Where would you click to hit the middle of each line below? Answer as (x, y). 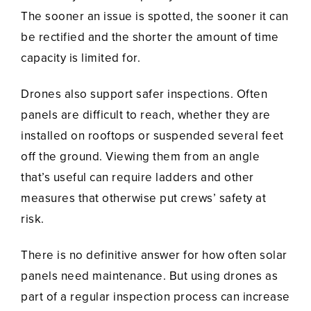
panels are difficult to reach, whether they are (146, 115)
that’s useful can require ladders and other (137, 178)
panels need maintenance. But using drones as (149, 276)
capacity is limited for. (81, 58)
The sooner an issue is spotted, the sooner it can (155, 17)
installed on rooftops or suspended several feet (152, 136)
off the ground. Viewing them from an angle (140, 157)
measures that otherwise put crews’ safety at (143, 199)
